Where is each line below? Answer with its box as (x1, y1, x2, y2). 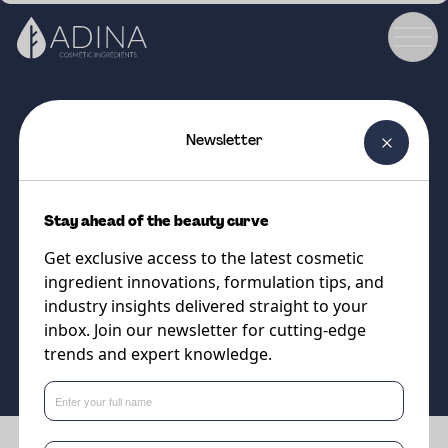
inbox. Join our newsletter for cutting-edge (43, 319, 366, 341)
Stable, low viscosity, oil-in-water (20, 226, 428, 260)
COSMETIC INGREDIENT (20, 150, 176, 164)
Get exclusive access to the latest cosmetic (43, 247, 364, 269)
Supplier (105, 321, 157, 342)
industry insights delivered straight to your (43, 295, 368, 317)
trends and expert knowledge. (43, 343, 272, 365)
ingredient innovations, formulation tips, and (43, 271, 384, 293)
